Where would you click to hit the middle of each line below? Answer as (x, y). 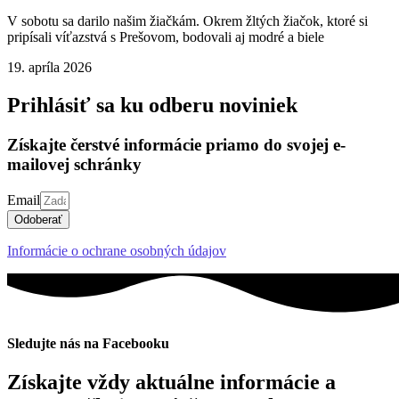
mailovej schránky (74, 164)
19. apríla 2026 (49, 68)
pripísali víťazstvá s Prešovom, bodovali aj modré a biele (166, 37)
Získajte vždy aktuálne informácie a (171, 383)
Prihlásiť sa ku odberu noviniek (152, 106)
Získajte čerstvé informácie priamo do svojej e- (176, 144)
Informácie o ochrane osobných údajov (117, 250)
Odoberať (38, 219)
